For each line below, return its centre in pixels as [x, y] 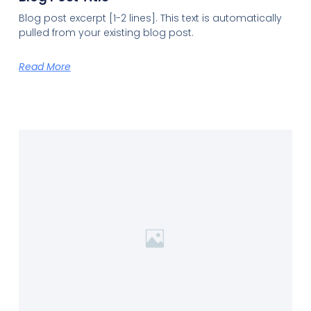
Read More [44, 66]
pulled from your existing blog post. [106, 32]
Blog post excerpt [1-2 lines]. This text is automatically [150, 18]
